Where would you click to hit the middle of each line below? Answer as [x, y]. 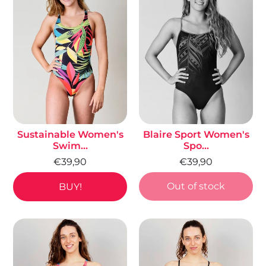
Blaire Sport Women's [196, 134]
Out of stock [196, 186]
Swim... [70, 145]
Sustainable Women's [70, 134]
